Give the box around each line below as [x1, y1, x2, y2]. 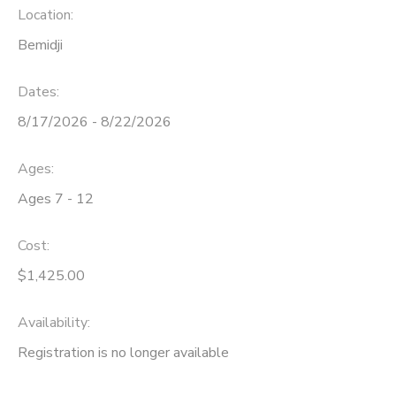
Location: [18, 5, 73, 26]
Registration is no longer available [18, 342, 229, 362]
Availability [18, 312, 88, 332]
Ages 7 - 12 [18, 188, 94, 209]
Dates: [18, 82, 59, 103]
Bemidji [18, 35, 63, 56]
